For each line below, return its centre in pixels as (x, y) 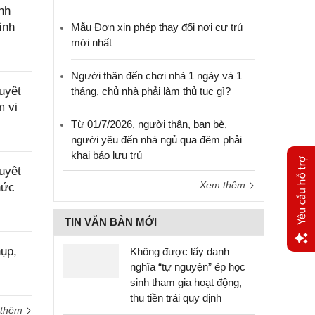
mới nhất (91, 43)
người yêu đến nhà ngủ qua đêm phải (156, 140)
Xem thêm (224, 185)
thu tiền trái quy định (176, 298)
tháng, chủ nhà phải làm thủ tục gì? (151, 91)
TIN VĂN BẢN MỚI (111, 222)
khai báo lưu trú (107, 155)
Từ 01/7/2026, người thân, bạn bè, (149, 124)
